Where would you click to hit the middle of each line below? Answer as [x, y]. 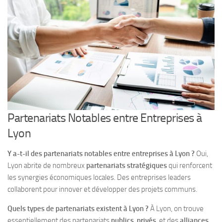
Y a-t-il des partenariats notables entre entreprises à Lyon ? [101, 154]
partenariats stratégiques [127, 166]
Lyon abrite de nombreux [47, 166]
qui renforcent [190, 166]
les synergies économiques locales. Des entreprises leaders [99, 178]
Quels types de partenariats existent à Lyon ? [78, 209]
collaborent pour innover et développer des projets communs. [102, 190]
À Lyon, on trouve [176, 209]
